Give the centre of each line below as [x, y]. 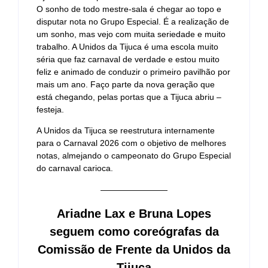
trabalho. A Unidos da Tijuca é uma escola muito [127, 46]
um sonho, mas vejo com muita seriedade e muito [131, 34]
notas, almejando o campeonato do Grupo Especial [134, 156]
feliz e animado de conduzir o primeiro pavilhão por [133, 71]
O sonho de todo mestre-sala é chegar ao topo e [129, 9]
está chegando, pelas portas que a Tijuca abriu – [129, 97]
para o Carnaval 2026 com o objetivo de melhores [131, 143]
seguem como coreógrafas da [134, 232]
